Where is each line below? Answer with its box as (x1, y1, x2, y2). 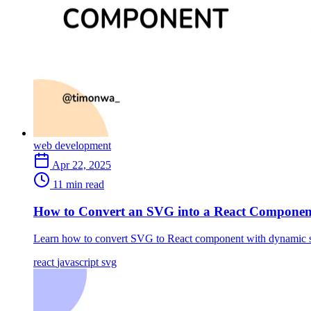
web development (33, 140, 111, 152)
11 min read (53, 178, 104, 191)
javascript (57, 255, 101, 268)
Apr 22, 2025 (52, 159, 111, 171)
